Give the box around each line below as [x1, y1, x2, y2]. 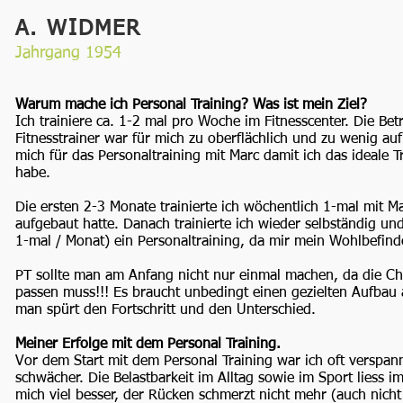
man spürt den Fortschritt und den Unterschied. [15, 303, 316, 318]
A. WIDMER [15, 18, 142, 40]
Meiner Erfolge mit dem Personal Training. [15, 337, 281, 352]
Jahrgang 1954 [15, 45, 121, 61]
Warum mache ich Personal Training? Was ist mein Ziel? [15, 98, 367, 112]
